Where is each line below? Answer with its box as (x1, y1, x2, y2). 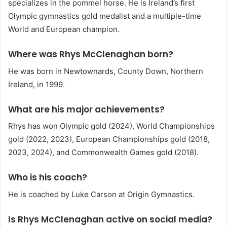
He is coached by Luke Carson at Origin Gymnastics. (8, 189, 195, 199)
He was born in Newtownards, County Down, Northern (8, 66, 203, 76)
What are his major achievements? (8, 103, 165, 116)
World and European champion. (8, 24, 120, 34)
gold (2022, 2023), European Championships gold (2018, (8, 134, 210, 144)
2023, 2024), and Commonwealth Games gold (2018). (8, 147, 199, 158)
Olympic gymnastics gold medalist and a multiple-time (8, 11, 201, 21)
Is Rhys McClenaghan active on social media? (8, 213, 212, 225)
